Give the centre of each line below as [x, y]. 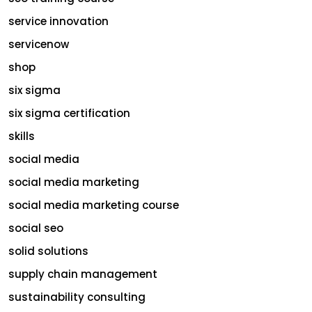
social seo [36, 228]
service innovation [58, 21]
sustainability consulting [77, 297]
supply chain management [83, 274]
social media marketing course [94, 205]
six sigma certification [69, 113]
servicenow [39, 44]
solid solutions [48, 251]
